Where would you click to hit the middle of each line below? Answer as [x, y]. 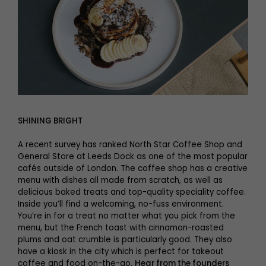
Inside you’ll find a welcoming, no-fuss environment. [121, 204]
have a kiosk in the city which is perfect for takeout [121, 252]
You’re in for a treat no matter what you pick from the [126, 216]
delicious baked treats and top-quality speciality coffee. [132, 192]
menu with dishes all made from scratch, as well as [120, 180]
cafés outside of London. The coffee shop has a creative [133, 169]
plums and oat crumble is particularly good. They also [125, 240]
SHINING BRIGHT [50, 121]
